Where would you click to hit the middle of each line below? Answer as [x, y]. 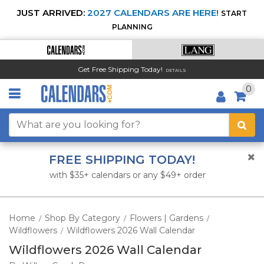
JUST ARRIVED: [51, 13]
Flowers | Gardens [166, 218]
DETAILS [176, 70]
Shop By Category [82, 218]
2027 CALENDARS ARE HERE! [153, 13]
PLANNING [132, 27]
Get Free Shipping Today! [120, 69]
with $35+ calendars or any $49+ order [128, 175]
